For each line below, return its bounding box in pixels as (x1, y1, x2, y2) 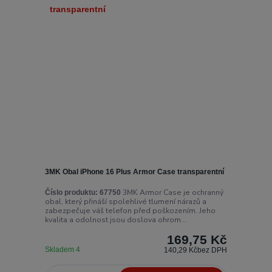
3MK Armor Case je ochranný (120, 187, 223, 197)
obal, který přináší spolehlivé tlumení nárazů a (44, 196, 206, 206)
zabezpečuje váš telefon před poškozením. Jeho (44, 205, 216, 216)
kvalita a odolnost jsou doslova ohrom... (44, 214, 186, 225)
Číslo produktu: (44, 188, 98, 197)
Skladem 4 (44, 245, 82, 254)
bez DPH (197, 245, 228, 254)
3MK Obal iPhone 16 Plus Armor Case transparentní (44, 168, 224, 177)
